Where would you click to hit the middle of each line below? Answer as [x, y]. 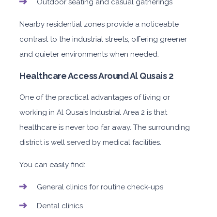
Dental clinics [60, 206]
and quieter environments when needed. [89, 54]
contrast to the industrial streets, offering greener [103, 39]
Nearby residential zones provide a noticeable [99, 24]
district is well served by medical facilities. [90, 142]
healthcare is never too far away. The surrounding [105, 127]
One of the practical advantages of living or [95, 97]
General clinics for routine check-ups [100, 187]
